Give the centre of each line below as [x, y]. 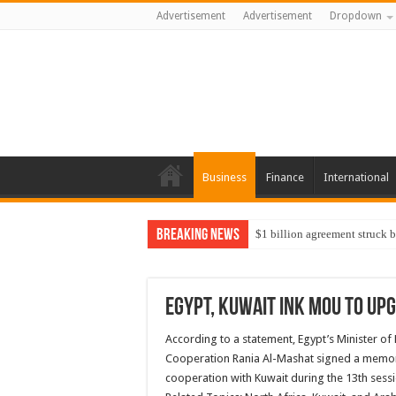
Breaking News [198, 236]
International [356, 177]
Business [225, 177]
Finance [285, 177]
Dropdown [356, 16]
